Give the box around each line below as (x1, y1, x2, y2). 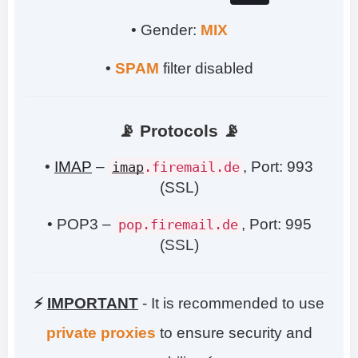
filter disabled (158, 59, 253, 77)
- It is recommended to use (142, 294, 324, 312)
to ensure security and (155, 324, 312, 341)
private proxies (46, 324, 156, 341)
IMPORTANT (47, 294, 138, 312)
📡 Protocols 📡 (118, 121, 240, 140)
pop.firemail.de (117, 216, 238, 233)
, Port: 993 (243, 157, 313, 175)
